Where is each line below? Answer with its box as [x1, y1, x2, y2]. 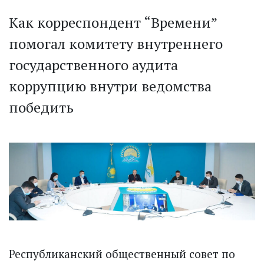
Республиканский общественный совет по [9, 246, 235, 261]
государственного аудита [9, 55, 178, 75]
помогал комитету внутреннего [9, 34, 223, 54]
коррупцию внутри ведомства [9, 77, 212, 96]
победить [9, 98, 74, 117]
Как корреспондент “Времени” [9, 13, 217, 32]
